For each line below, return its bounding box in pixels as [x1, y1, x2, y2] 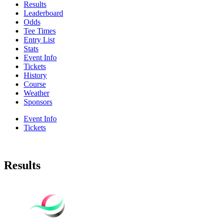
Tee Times [24, 26, 56, 35]
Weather [24, 88, 49, 97]
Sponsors [24, 97, 52, 106]
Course [24, 79, 46, 88]
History [24, 71, 47, 79]
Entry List [24, 35, 55, 44]
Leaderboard [24, 8, 63, 17]
